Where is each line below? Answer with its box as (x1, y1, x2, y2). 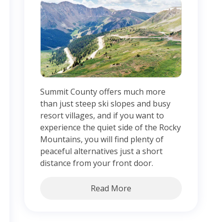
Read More (91, 183, 131, 194)
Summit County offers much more (40, 86, 166, 98)
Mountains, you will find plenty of (40, 134, 164, 145)
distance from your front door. (40, 158, 153, 169)
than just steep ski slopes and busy (40, 98, 170, 110)
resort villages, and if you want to (40, 110, 164, 121)
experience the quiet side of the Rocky (40, 122, 181, 133)
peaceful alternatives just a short (40, 146, 163, 157)
